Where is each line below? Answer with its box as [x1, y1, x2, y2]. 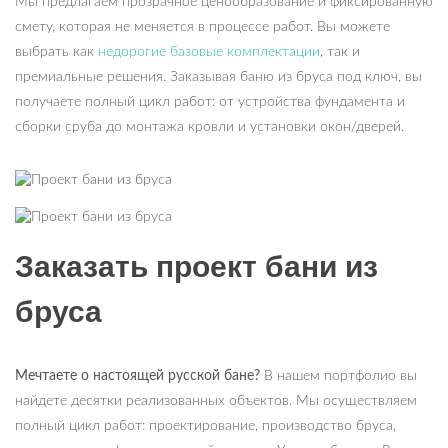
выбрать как [15, 45, 98, 60]
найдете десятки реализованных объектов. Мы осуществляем [15, 394, 417, 409]
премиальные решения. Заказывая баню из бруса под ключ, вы [15, 70, 422, 85]
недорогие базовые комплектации [98, 45, 320, 60]
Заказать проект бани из [15, 250, 378, 284]
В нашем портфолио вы [260, 369, 417, 384]
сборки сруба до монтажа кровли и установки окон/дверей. [15, 120, 404, 135]
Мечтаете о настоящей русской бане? [15, 369, 260, 384]
